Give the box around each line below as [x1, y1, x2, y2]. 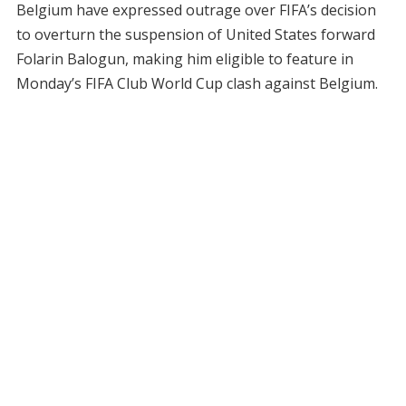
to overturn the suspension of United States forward [15, 24, 375, 45]
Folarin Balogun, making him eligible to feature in [15, 49, 353, 70]
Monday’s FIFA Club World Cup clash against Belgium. [15, 73, 378, 94]
